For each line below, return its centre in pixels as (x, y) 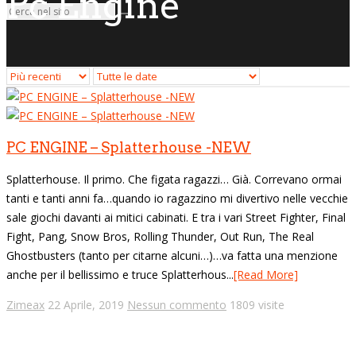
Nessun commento (177, 304)
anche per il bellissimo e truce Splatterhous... (120, 274)
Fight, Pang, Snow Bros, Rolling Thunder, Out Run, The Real (160, 236)
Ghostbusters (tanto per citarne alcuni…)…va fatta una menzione (172, 255)
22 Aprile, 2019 (86, 304)
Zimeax (25, 304)
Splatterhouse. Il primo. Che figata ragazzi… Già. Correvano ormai (174, 179)
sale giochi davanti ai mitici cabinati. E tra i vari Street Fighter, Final (176, 217)
